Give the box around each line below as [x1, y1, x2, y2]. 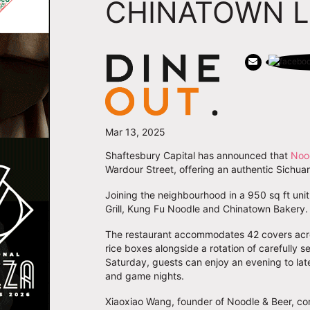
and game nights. [105, 270, 184, 282]
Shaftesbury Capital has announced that [105, 149, 291, 162]
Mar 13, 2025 [105, 126, 165, 138]
